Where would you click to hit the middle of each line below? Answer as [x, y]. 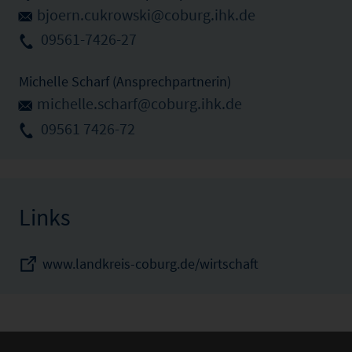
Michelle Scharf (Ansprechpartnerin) [125, 82]
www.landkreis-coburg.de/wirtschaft [150, 263]
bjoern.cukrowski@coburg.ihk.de [146, 15]
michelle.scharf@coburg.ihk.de [139, 104]
